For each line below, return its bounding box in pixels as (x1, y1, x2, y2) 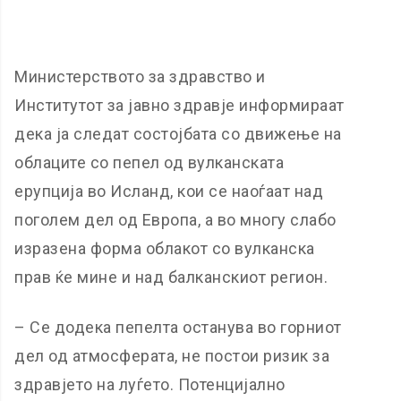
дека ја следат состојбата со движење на (14, 124, 342, 143)
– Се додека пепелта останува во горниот (14, 318, 342, 337)
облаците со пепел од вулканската (14, 153, 285, 172)
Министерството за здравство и (14, 67, 266, 86)
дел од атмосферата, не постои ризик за (14, 346, 330, 365)
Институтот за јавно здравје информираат (14, 96, 345, 115)
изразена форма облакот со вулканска (14, 239, 315, 258)
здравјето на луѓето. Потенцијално (14, 375, 286, 394)
